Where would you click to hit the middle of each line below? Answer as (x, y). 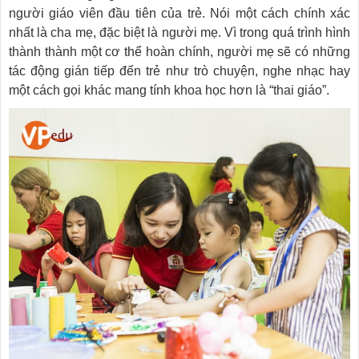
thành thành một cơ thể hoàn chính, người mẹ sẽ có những (179, 52)
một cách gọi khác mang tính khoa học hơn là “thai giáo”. (169, 90)
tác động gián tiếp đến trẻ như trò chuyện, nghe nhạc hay (179, 71)
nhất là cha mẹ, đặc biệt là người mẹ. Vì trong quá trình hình (179, 32)
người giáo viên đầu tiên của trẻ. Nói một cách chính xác (179, 13)
